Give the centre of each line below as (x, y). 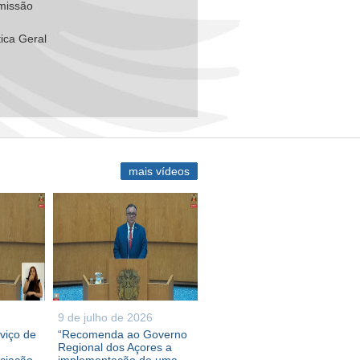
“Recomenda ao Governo (123, 334)
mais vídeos (159, 171)
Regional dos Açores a (115, 347)
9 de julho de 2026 (105, 317)
